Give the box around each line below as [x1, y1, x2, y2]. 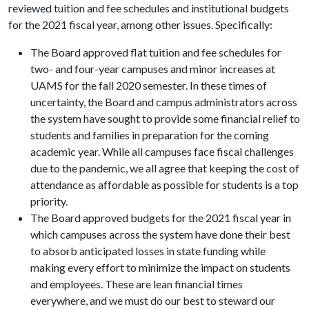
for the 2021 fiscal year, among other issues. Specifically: [8, 17, 275, 31]
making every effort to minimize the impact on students [30, 260, 290, 274]
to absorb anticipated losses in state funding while [30, 243, 266, 257]
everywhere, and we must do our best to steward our [30, 293, 275, 307]
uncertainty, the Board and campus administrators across [30, 94, 297, 108]
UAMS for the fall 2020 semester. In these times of [30, 78, 267, 92]
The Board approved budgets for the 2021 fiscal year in [30, 210, 291, 224]
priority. [30, 194, 68, 208]
